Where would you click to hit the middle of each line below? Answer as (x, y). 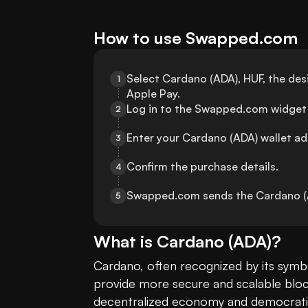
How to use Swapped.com (196, 38)
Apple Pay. (153, 94)
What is (125, 242)
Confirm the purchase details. (202, 167)
